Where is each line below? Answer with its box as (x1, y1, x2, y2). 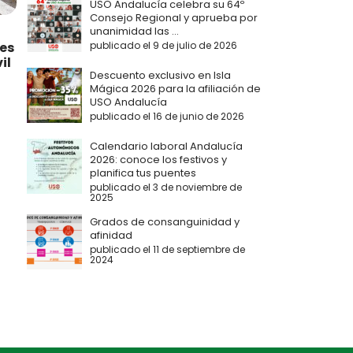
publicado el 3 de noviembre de (90, 180, 242, 194)
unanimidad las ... (90, 23, 179, 39)
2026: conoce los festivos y (90, 151, 227, 167)
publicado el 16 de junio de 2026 (90, 109, 244, 123)
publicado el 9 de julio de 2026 (90, 38, 237, 52)
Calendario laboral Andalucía (90, 138, 243, 154)
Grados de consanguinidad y (90, 214, 240, 229)
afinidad (90, 227, 132, 243)
